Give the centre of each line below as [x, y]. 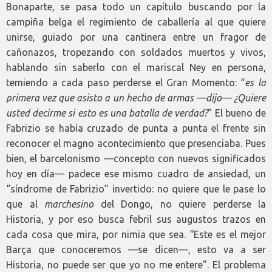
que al [25, 204]
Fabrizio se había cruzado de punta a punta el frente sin [136, 128]
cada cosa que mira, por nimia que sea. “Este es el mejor [136, 235]
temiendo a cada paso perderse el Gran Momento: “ [126, 83]
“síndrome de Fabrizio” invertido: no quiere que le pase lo [136, 189]
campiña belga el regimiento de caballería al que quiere [136, 22]
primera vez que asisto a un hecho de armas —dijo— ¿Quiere [136, 98]
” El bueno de [237, 113]
